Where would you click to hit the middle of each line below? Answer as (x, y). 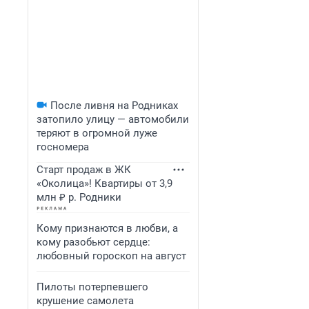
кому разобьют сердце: (93, 242)
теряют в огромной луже (97, 133)
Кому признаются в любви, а (107, 228)
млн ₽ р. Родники (79, 197)
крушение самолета (85, 301)
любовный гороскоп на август (111, 256)
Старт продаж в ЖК (84, 170)
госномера (63, 147)
